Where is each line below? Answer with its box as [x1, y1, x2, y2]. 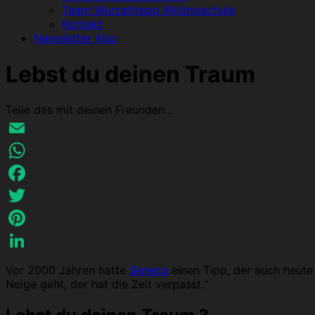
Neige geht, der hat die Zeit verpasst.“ [6, 277, 208, 292]
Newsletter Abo [34, 31, 117, 46]
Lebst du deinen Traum [6, 60, 255, 88]
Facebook [6, 188, 58, 203]
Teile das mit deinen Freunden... [6, 103, 173, 117]
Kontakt [62, 17, 103, 32]
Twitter [6, 211, 43, 226]
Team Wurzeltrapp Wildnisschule [62, 3, 235, 18]
